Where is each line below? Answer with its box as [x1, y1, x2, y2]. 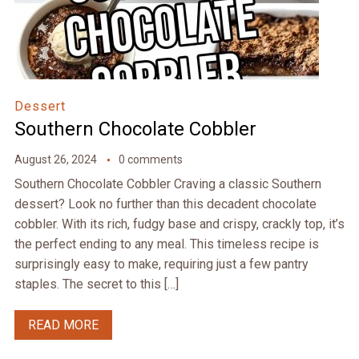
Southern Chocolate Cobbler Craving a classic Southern [14, 176, 321, 192]
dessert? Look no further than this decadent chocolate [14, 196, 317, 212]
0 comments [118, 153, 183, 167]
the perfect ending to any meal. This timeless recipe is [14, 236, 319, 252]
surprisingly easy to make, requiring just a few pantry [14, 256, 309, 272]
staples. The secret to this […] [14, 276, 179, 292]
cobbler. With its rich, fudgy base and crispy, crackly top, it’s [14, 216, 345, 232]
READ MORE [27, 317, 99, 333]
